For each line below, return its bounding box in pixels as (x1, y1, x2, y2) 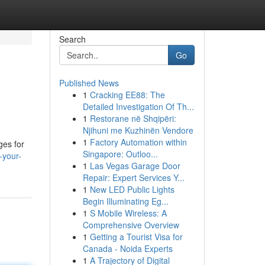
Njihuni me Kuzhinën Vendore (82, 124, 193, 136)
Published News (59, 77, 119, 89)
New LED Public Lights (89, 183, 174, 195)
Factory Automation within (89, 136, 187, 148)
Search (59, 33, 86, 45)
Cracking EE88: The (89, 89, 165, 101)
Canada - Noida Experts (82, 243, 173, 254)
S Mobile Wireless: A (89, 207, 167, 219)
